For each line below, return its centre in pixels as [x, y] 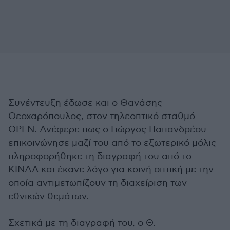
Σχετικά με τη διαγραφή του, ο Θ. [82, 223]
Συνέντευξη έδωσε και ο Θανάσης [85, 103]
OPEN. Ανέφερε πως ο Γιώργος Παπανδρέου [107, 130]
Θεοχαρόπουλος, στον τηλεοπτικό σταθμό [102, 116]
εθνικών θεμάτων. [49, 196]
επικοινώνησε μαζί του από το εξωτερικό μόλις [112, 143]
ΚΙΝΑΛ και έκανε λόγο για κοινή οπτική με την [111, 170]
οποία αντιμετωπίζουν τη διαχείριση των [98, 183]
